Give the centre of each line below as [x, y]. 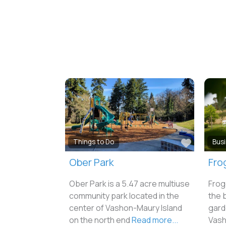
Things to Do [93, 142]
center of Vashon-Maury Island [125, 208]
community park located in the [124, 195]
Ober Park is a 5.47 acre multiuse [129, 183]
